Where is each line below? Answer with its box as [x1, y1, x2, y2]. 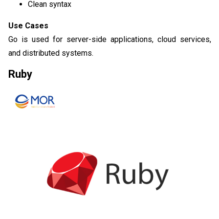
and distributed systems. [8, 48, 93, 58]
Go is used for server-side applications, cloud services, [8, 34, 211, 44]
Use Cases [8, 21, 48, 30]
